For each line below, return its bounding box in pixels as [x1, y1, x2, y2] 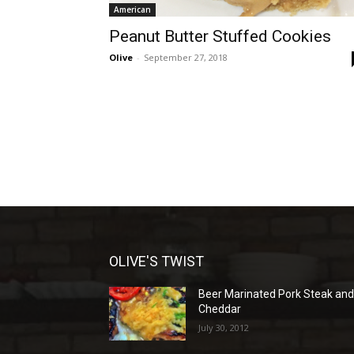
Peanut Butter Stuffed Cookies [109, 27, 331, 46]
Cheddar [198, 303, 242, 316]
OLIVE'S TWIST [109, 253, 204, 270]
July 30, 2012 [198, 322, 250, 334]
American [114, 4, 151, 15]
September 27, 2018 [144, 51, 228, 63]
